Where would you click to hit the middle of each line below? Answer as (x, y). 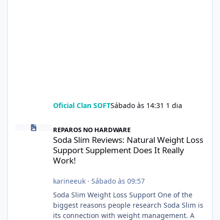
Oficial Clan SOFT (82, 106)
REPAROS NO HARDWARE (92, 130)
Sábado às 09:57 (118, 181)
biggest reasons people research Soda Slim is (128, 205)
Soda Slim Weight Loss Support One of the (123, 195)
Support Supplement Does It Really (118, 150)
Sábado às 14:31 (138, 106)
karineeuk (69, 181)
